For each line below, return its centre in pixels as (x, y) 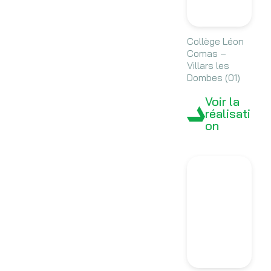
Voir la (222, 102)
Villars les (208, 66)
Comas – (206, 54)
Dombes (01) (213, 78)
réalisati (227, 114)
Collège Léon (215, 41)
